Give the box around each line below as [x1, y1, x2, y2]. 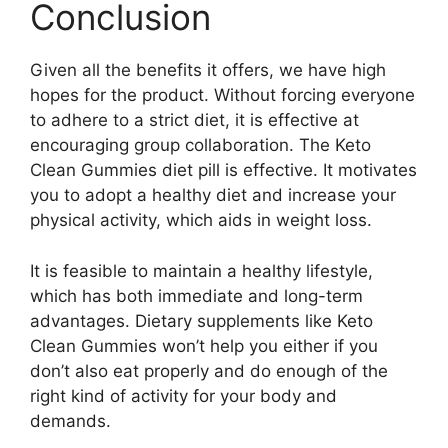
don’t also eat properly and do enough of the [30, 360, 388, 381]
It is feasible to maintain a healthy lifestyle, [30, 260, 373, 281]
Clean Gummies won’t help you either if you [30, 335, 378, 356]
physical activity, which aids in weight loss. [30, 210, 372, 230]
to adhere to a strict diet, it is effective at [30, 110, 359, 130]
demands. [30, 410, 111, 431]
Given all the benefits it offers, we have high [30, 60, 386, 80]
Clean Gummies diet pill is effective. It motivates [30, 160, 417, 180]
